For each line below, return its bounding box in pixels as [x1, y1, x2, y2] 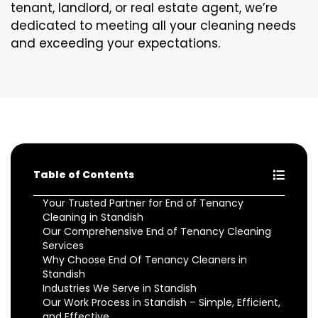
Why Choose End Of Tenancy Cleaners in [43, 253, 247, 267]
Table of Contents [33, 168, 134, 182]
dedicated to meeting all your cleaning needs [11, 17, 296, 34]
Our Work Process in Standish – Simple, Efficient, [43, 295, 280, 309]
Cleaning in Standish [43, 210, 143, 224]
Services [43, 238, 84, 253]
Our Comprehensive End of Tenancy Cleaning [43, 224, 271, 238]
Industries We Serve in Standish [43, 281, 197, 295]
